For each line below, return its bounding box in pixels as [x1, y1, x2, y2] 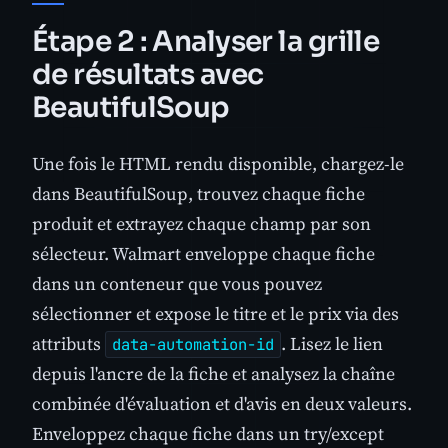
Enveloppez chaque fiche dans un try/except [32, 420, 384, 446]
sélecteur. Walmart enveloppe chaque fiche [32, 240, 375, 266]
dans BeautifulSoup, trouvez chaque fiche [32, 180, 365, 206]
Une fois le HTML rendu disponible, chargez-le [32, 150, 404, 176]
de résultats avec [32, 56, 264, 92]
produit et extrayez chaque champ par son [32, 210, 371, 236]
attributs [32, 330, 105, 356]
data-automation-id [112, 333, 274, 355]
